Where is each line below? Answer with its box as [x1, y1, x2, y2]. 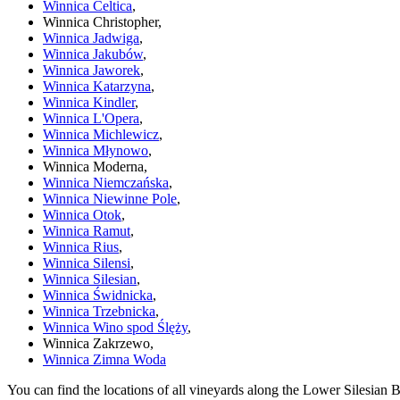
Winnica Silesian [43, 271, 137, 287]
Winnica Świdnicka [43, 287, 153, 304]
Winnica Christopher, [43, 14, 162, 30]
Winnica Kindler [43, 95, 135, 111]
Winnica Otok [43, 207, 121, 223]
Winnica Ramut [43, 223, 130, 239]
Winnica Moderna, [43, 159, 147, 175]
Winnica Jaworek [43, 62, 140, 79]
